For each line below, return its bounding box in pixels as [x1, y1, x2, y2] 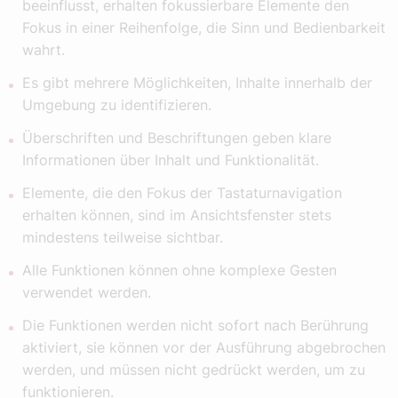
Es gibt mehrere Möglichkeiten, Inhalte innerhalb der [22, 74, 372, 92]
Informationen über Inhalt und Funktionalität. [22, 151, 319, 170]
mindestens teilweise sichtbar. [22, 228, 223, 247]
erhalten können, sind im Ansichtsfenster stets [22, 206, 331, 225]
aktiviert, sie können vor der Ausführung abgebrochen [22, 338, 386, 357]
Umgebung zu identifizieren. [22, 96, 211, 115]
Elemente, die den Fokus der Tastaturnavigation [22, 184, 342, 203]
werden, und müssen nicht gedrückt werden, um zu [22, 361, 365, 379]
